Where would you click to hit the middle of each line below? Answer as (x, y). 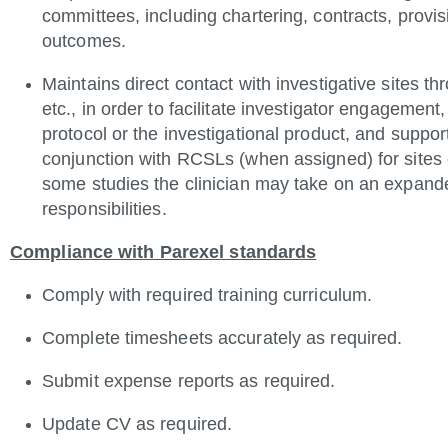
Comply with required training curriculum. (207, 295)
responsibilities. (104, 209)
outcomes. (84, 41)
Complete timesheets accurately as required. (222, 338)
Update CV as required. (137, 424)
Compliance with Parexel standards (163, 252)
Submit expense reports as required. (189, 381)
